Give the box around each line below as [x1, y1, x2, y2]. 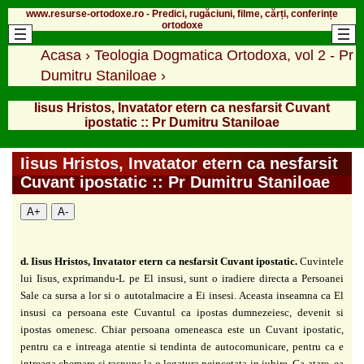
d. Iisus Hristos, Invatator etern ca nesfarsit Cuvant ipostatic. [20, 254, 297, 267]
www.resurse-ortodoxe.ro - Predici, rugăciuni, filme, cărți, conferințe [26, 7, 338, 19]
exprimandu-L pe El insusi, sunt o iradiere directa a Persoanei [63, 271, 344, 284]
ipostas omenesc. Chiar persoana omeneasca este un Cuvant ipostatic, [20, 323, 344, 336]
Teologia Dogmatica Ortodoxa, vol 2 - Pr [94, 46, 353, 63]
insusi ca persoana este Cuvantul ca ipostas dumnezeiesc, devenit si [20, 305, 344, 318]
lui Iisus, [20, 271, 63, 284]
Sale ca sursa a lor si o [20, 288, 124, 301]
